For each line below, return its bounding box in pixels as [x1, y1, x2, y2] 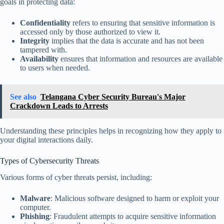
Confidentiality [20, 18, 70, 27]
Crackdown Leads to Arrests [10, 101, 108, 110]
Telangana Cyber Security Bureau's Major [40, 92, 185, 101]
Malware [20, 193, 50, 202]
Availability [20, 54, 58, 63]
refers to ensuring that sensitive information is [70, 18, 215, 27]
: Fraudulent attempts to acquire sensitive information [49, 211, 216, 220]
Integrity [20, 36, 49, 45]
